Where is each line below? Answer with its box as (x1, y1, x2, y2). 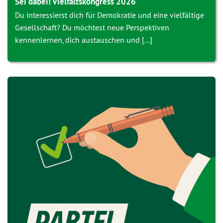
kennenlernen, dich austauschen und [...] (15, 35, 152, 45)
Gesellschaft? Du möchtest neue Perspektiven (15, 22, 169, 32)
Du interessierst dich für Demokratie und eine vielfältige (15, 10, 204, 20)
